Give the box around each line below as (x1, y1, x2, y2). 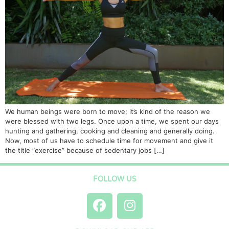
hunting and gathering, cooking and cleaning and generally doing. (5, 127, 215, 135)
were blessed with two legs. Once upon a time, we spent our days (5, 117, 219, 126)
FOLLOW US (93, 174, 136, 184)
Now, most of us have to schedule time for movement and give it (5, 136, 213, 145)
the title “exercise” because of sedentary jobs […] (5, 146, 165, 155)
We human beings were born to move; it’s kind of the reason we (5, 107, 210, 116)
